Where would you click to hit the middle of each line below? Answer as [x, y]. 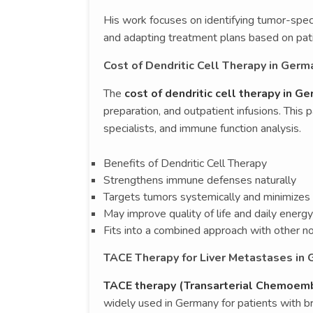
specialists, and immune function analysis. [202, 128]
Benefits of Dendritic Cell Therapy [185, 163]
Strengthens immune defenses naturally [200, 180]
